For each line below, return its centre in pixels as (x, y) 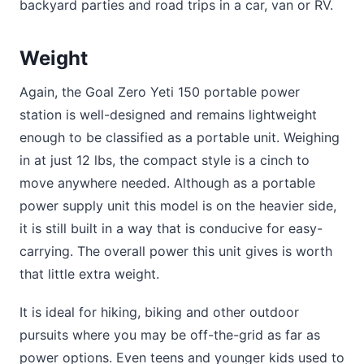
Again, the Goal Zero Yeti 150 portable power (160, 91)
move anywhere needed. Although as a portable (167, 182)
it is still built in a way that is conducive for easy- (171, 228)
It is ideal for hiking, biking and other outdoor (159, 312)
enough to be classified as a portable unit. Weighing (180, 137)
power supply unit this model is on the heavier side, (178, 205)
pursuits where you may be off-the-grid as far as (170, 335)
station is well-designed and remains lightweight (168, 114)
